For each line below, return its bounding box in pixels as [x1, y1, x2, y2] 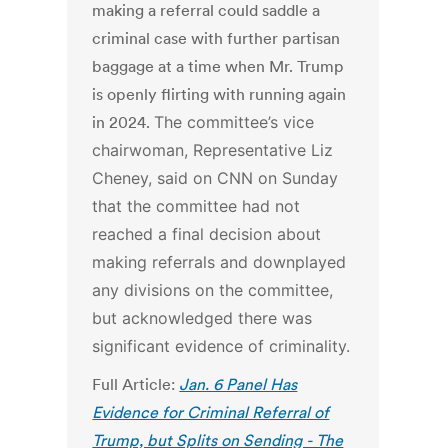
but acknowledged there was [92, 308, 313, 329]
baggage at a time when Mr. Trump [92, 56, 345, 77]
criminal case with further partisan [92, 28, 341, 49]
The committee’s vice [154, 112, 315, 133]
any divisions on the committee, [92, 280, 334, 301]
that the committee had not [92, 196, 301, 217]
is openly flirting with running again [92, 84, 347, 105]
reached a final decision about [92, 224, 322, 245]
